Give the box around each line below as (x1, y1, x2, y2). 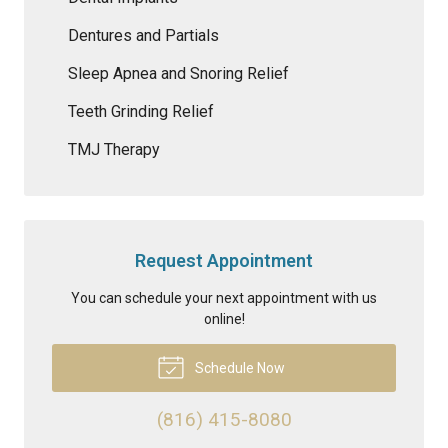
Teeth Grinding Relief (68, 101, 214, 121)
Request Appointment (135, 249, 313, 271)
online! (203, 310, 245, 327)
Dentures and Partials (68, 25, 219, 45)
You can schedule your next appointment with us (71, 289, 377, 306)
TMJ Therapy (68, 139, 160, 159)
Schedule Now (191, 359, 285, 376)
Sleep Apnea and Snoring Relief (68, 63, 289, 83)
